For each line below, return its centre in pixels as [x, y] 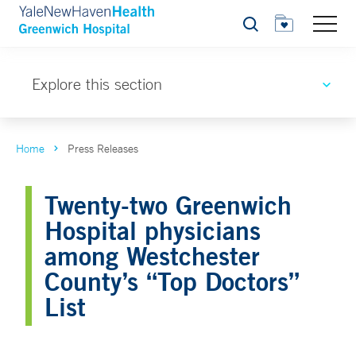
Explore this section [97, 84]
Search [259, 28]
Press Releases [103, 149]
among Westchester [152, 255]
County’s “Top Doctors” [172, 281]
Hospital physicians [153, 230]
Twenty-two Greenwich [168, 205]
